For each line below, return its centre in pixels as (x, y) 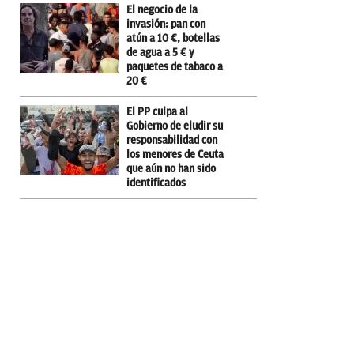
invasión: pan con (166, 24)
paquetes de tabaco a (175, 66)
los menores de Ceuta (175, 154)
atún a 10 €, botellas (173, 38)
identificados (156, 183)
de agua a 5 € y (160, 52)
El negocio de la (162, 9)
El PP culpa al (157, 111)
